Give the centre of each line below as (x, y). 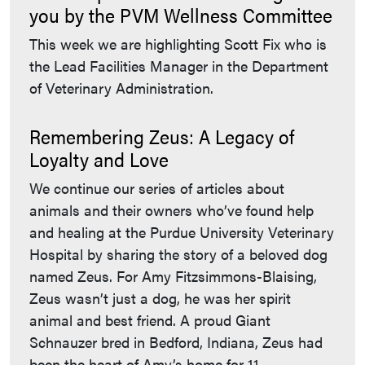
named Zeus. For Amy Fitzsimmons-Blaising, (173, 275)
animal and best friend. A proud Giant (150, 319)
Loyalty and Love (99, 158)
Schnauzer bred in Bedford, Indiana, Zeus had (176, 341)
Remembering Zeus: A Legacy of (162, 136)
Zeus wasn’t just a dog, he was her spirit (160, 297)
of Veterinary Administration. (121, 87)
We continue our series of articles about (157, 187)
